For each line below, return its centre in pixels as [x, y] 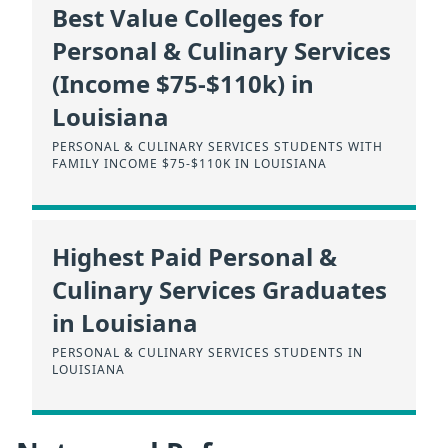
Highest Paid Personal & [194, 256]
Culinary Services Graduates [219, 289]
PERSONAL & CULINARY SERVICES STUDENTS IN [207, 352]
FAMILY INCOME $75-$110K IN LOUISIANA [189, 164]
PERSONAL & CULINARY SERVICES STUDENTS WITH [217, 147]
